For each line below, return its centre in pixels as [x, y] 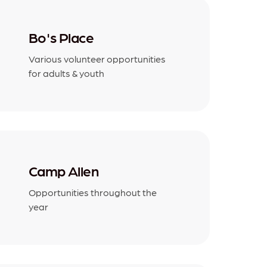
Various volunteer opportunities [97, 58]
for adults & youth [66, 73]
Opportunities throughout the [93, 192]
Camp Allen [63, 170]
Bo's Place [61, 37]
